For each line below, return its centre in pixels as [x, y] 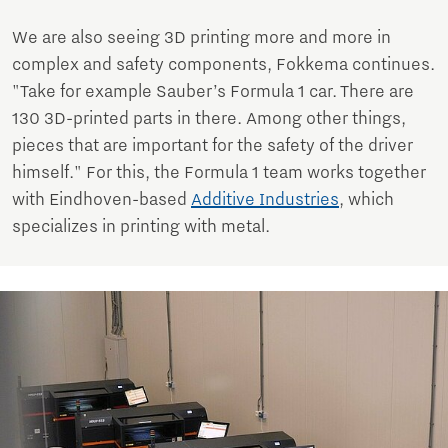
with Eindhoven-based [101, 200]
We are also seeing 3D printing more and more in [201, 38]
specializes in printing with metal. [143, 227]
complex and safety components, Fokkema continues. [223, 65]
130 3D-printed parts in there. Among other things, [209, 119]
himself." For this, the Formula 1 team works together [219, 173]
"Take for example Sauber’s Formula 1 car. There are [213, 92]
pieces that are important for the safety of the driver [212, 146]
